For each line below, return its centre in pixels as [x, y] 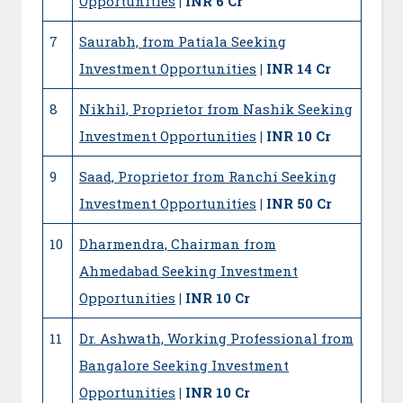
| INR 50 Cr [296, 204]
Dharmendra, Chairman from [178, 244]
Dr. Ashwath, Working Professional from [216, 339]
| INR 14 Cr [296, 69]
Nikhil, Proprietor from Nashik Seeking [216, 109]
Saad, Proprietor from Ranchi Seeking [208, 177]
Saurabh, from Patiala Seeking [183, 42]
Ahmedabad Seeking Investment [188, 271]
